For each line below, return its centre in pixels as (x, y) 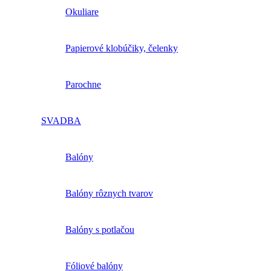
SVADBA (61, 120)
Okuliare (82, 11)
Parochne (83, 84)
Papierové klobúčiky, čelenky (122, 48)
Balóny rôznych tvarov (109, 193)
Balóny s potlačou (100, 229)
